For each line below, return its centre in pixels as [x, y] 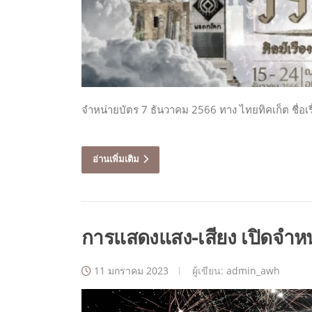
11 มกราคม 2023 [131, 271]
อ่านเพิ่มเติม [116, 159]
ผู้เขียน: [208, 271]
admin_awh [253, 271]
